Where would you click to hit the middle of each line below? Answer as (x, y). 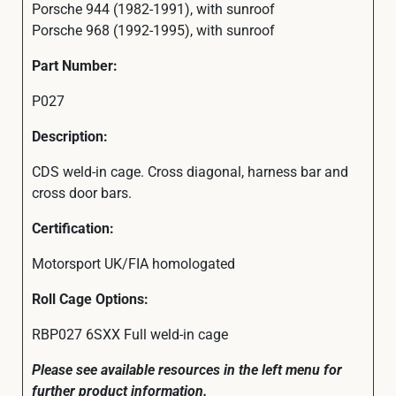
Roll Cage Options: (90, 298)
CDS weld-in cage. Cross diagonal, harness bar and (190, 171)
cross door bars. (82, 192)
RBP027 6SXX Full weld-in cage (130, 333)
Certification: (73, 227)
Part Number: (75, 65)
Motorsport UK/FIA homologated (133, 263)
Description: (70, 135)
